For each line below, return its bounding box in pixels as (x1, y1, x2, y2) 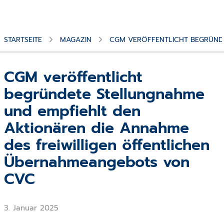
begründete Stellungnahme (4, 82, 204, 105)
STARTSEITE (4, 34, 42, 45)
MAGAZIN (60, 34, 91, 45)
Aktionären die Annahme (4, 116, 189, 139)
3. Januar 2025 (4, 202, 58, 213)
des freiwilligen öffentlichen (4, 133, 209, 156)
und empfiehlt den (4, 99, 140, 122)
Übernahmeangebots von (4, 150, 189, 173)
